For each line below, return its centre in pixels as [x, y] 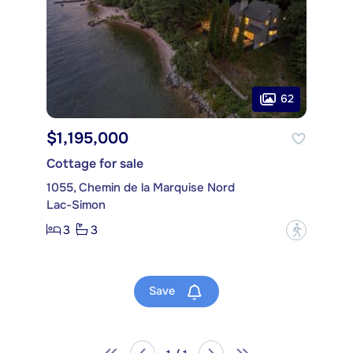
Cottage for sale [95, 163]
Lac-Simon [76, 204]
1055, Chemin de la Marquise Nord [141, 187]
